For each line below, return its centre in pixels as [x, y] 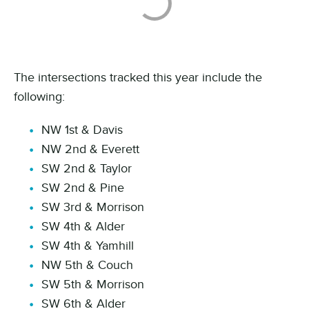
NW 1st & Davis [82, 129]
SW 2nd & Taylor [87, 168]
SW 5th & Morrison [93, 283]
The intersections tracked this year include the [138, 77]
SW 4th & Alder [83, 226]
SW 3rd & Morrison [93, 206]
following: [39, 96]
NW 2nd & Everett [90, 148]
